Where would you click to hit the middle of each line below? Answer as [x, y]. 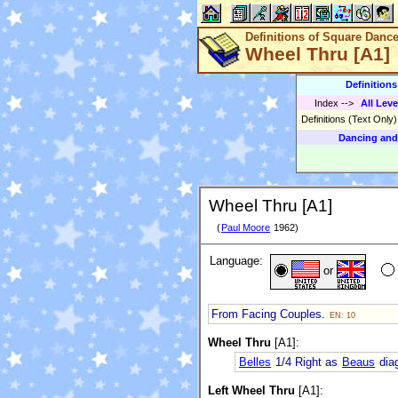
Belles [255, 362]
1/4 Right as [306, 362]
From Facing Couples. [270, 314]
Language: [236, 261]
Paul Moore [246, 228]
